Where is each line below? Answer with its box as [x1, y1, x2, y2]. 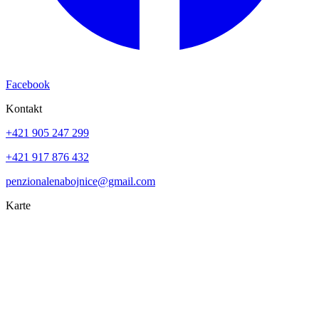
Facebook [6, 78, 50, 91]
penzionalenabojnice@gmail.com [6, 175, 155, 188]
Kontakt [6, 103, 42, 115]
